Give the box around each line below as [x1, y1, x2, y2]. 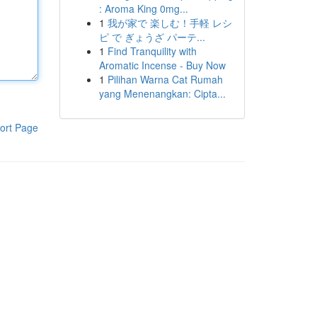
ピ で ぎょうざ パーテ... [98, 30, 205, 44]
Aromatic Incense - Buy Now [98, 58, 226, 72]
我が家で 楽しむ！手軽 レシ [107, 16, 232, 30]
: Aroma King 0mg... [98, 1, 188, 16]
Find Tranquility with [107, 44, 197, 58]
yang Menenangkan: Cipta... [98, 86, 226, 100]
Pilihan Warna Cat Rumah [107, 72, 223, 86]
